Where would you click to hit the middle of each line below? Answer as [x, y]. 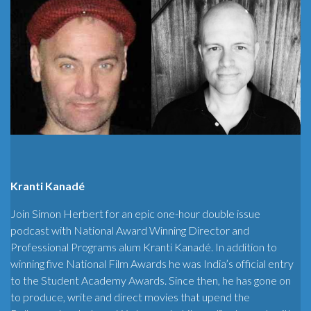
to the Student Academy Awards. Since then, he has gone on [151, 280]
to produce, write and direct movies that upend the [130, 297]
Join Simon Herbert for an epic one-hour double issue [135, 214]
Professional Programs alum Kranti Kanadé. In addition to [144, 247]
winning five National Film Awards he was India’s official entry [152, 264]
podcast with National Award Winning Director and [130, 230]
